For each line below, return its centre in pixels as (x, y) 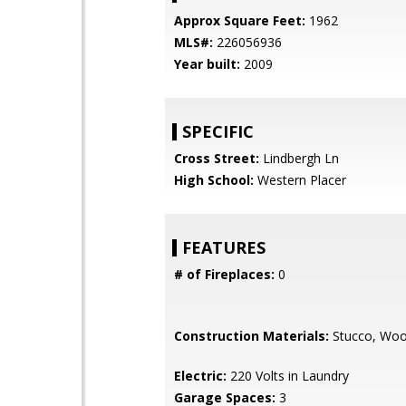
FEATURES (224, 247)
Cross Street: (217, 158)
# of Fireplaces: (224, 274)
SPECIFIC (218, 131)
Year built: (207, 64)
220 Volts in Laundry (288, 376)
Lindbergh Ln (299, 158)
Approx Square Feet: (240, 20)
